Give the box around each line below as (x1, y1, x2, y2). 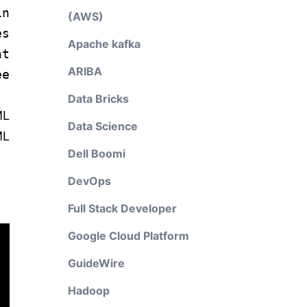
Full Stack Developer (67, 201, 177, 215)
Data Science (67, 119, 138, 133)
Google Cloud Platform (67, 229, 189, 243)
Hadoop (67, 284, 110, 297)
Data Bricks (67, 92, 129, 106)
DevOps (67, 174, 111, 188)
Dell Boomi (67, 147, 125, 160)
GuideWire (67, 256, 125, 270)
